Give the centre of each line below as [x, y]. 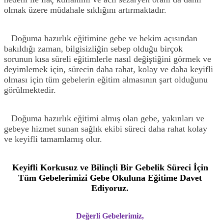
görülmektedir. [30, 90]
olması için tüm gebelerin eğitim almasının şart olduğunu [106, 79]
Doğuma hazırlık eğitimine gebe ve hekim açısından [101, 38]
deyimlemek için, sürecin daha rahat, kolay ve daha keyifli [109, 69]
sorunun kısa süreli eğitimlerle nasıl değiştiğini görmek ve [108, 59]
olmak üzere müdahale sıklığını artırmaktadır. [85, 10]
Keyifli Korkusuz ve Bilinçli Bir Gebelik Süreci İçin [110, 167]
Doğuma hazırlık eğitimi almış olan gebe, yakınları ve [104, 118]
